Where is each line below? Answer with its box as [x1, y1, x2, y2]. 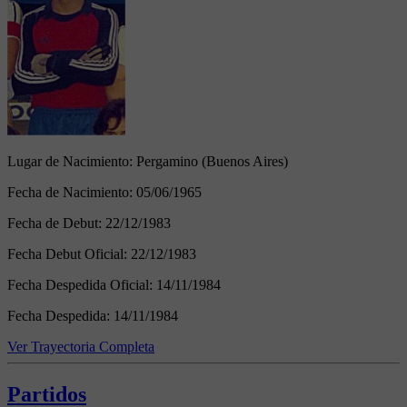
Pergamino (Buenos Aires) [136, 153, 288, 169]
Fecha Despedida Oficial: [7, 276, 156, 293]
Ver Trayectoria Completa [7, 338, 154, 354]
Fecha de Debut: [7, 214, 105, 231]
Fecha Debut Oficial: [7, 245, 131, 262]
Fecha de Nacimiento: [7, 184, 136, 200]
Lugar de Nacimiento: [7, 153, 136, 169]
